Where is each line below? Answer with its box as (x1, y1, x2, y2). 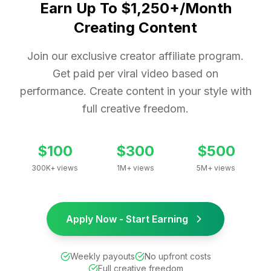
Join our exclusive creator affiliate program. (27, 49, 244, 62)
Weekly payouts (70, 250, 135, 261)
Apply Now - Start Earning (66, 212, 188, 225)
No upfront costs (144, 250, 211, 261)
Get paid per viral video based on (53, 67, 218, 80)
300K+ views (31, 163, 79, 172)
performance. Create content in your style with (19, 84, 252, 97)
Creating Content (74, 18, 197, 36)
